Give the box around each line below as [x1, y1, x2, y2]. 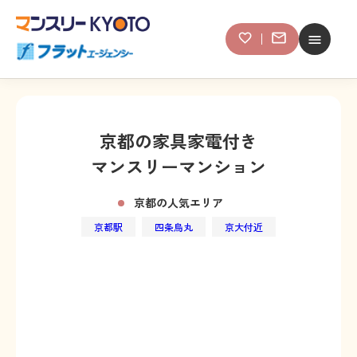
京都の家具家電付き [100, 127, 257, 153]
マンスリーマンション [91, 153, 266, 178]
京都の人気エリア [134, 194, 223, 210]
